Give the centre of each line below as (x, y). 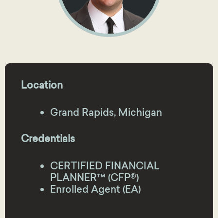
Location (42, 85)
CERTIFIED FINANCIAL (105, 165)
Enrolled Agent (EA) (95, 189)
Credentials (48, 138)
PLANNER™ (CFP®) (94, 177)
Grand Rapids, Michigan (106, 112)
